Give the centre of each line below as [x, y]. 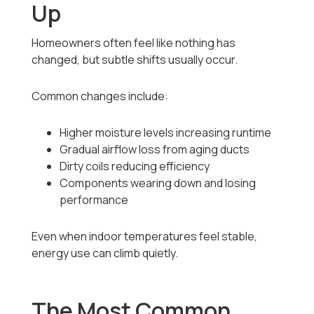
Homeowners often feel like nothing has [134, 43]
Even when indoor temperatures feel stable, [145, 237]
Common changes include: [100, 96]
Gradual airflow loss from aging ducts [155, 150]
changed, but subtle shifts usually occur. [135, 60]
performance [94, 200]
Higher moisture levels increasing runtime [166, 133]
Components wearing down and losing [158, 183]
